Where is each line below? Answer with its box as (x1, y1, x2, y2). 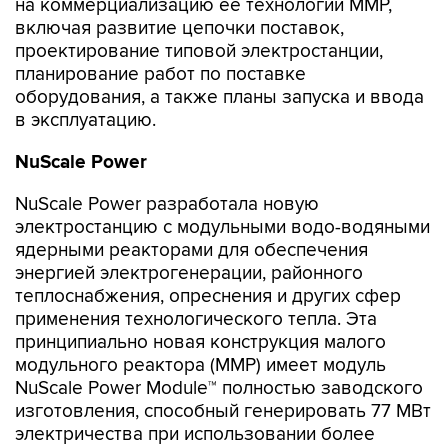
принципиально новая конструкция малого (15, 331, 386, 354)
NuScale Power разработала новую (15, 193, 319, 216)
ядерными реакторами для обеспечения (15, 239, 368, 262)
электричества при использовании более (15, 423, 375, 446)
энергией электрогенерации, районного (15, 262, 363, 285)
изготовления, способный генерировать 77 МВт (15, 400, 431, 423)
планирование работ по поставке (15, 63, 306, 86)
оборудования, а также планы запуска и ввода (15, 86, 424, 109)
